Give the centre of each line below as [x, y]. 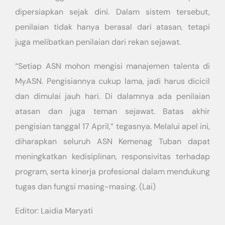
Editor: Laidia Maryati [54, 211]
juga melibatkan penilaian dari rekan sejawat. [98, 42]
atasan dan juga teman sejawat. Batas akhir [113, 111]
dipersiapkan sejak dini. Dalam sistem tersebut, [113, 12]
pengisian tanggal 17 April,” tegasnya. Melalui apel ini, [113, 126]
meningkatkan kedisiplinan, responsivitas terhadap [113, 156]
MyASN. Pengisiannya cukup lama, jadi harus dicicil [113, 81]
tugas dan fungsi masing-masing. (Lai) [85, 187]
